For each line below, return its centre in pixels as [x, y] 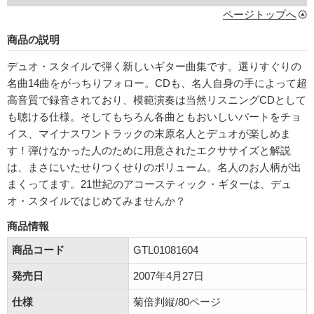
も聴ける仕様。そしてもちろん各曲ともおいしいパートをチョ [154, 117]
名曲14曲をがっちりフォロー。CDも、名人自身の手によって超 [157, 83]
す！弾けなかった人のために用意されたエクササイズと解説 [149, 150]
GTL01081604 [166, 250]
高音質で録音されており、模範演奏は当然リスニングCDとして [157, 100]
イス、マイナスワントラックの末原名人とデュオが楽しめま [149, 134]
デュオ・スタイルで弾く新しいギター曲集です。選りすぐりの [154, 66]
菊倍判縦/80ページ [177, 302]
